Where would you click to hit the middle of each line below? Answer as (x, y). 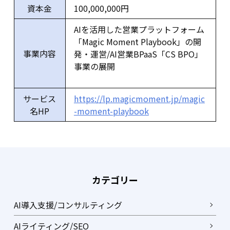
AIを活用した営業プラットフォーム (139, 29)
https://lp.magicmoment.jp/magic (139, 98)
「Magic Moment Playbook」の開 (137, 41)
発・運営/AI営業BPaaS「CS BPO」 (138, 54)
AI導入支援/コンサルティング (68, 205)
